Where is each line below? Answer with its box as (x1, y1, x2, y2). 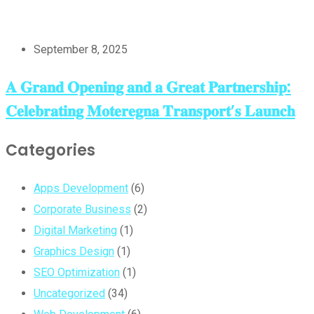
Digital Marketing (34, 223, 117, 237)
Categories (6, 139, 95, 161)
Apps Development (34, 181, 128, 195)
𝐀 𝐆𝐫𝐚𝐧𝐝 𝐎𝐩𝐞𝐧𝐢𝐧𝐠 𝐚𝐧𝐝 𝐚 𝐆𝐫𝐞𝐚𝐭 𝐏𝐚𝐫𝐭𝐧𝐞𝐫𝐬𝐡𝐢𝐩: (6, 76, 291, 98)
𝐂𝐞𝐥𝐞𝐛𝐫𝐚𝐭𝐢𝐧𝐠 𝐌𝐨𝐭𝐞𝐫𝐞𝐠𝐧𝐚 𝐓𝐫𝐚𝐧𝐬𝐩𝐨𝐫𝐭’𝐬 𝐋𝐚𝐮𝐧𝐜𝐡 (6, 100, 295, 122)
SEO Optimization (34, 265, 120, 279)
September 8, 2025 (34, 42, 128, 56)
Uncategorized (34, 286, 105, 300)
